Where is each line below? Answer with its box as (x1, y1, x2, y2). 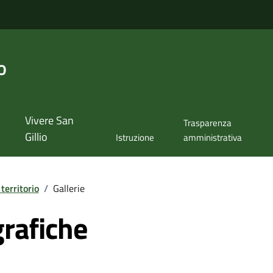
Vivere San (24, 112, 74, 129)
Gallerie (52, 180, 85, 196)
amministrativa (183, 130, 242, 145)
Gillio (24, 129, 48, 146)
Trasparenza (183, 116, 232, 130)
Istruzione (116, 130, 155, 145)
